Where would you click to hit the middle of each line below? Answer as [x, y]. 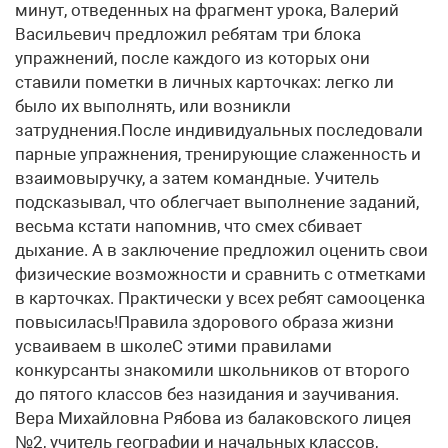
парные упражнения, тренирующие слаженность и [218, 154]
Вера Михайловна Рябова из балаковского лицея [213, 418]
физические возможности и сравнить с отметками [220, 274]
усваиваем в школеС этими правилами [173, 346]
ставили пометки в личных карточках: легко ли [204, 82]
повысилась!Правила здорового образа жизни [204, 322]
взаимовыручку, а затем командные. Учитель [197, 178]
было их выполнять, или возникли [153, 106]
